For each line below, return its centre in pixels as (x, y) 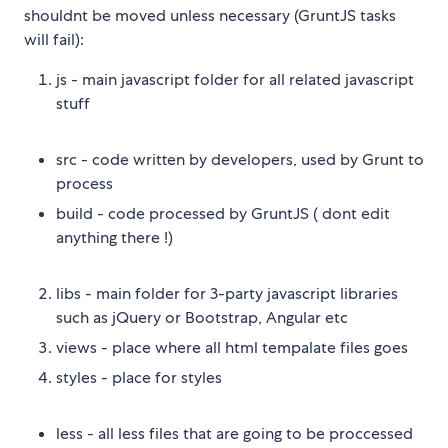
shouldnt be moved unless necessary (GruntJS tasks (210, 16)
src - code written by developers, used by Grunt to (240, 160)
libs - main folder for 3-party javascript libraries (227, 294)
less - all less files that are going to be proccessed (234, 434)
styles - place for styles (139, 378)
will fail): (54, 40)
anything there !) (114, 238)
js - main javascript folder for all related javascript (235, 80)
